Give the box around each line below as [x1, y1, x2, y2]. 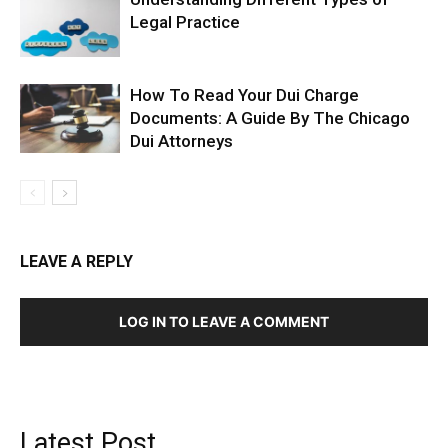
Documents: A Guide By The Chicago [130, 107, 410, 128]
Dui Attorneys [130, 130, 233, 151]
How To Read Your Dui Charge [130, 84, 359, 105]
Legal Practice [130, 11, 240, 32]
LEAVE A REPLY [20, 251, 133, 271]
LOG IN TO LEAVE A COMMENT [119, 312, 329, 330]
